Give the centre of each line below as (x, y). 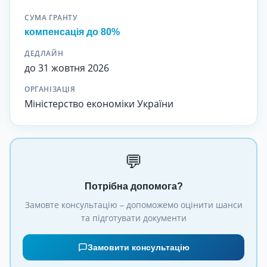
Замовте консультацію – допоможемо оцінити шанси (133, 205)
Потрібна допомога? (133, 186)
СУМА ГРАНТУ (51, 18)
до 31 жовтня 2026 (67, 68)
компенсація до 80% (72, 32)
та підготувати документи (133, 218)
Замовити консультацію (138, 247)
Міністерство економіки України (99, 104)
